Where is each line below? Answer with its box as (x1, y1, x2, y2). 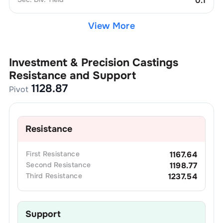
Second (25, 160, 52, 169)
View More (88, 20, 135, 31)
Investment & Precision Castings (8, 55, 178, 70)
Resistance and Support (8, 68, 136, 83)
